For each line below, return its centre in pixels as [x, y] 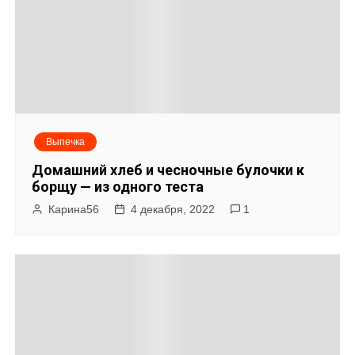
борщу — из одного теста [118, 186]
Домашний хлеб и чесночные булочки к [168, 170]
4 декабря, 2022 [173, 209]
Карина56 [74, 209]
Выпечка [66, 141]
